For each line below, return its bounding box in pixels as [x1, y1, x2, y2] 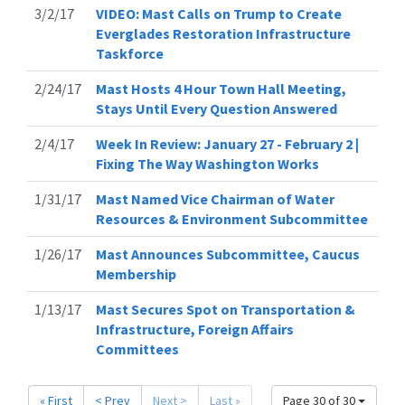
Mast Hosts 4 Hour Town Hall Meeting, [96, 79, 346, 98]
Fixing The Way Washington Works [96, 154, 319, 173]
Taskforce [96, 43, 164, 62]
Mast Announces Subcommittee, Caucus [96, 244, 360, 263]
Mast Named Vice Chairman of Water [96, 189, 334, 208]
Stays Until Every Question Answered [96, 99, 337, 118]
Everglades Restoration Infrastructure [96, 24, 351, 42]
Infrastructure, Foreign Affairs [96, 319, 294, 338]
